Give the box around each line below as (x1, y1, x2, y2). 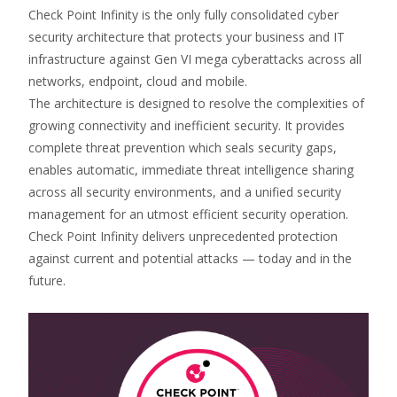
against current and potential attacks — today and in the (28, 250, 352, 267)
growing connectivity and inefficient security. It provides (28, 117, 345, 134)
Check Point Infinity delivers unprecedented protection (28, 228, 338, 245)
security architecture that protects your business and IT (28, 28, 345, 45)
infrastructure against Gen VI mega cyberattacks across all (28, 51, 362, 67)
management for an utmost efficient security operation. (28, 206, 348, 222)
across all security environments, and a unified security (28, 183, 341, 200)
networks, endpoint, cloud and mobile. (28, 73, 247, 90)
